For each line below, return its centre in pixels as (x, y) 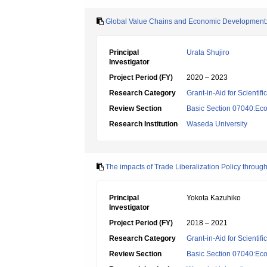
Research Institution (143, 124)
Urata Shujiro (208, 52)
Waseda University (217, 124)
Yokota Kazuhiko (214, 198)
